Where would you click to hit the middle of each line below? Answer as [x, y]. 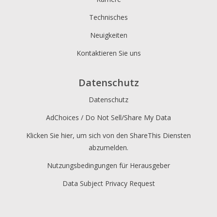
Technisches [108, 17]
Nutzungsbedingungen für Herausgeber [108, 165]
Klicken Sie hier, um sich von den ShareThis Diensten [108, 135]
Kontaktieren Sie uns [108, 53]
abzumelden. [108, 147]
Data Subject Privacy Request [108, 183]
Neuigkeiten [108, 35]
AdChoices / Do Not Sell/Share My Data [108, 117]
